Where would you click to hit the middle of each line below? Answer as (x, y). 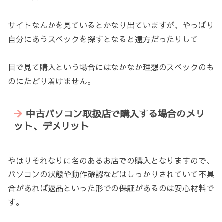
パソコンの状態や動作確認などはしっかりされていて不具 (111, 174)
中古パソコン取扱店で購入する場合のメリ (115, 114)
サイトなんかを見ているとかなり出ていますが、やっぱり (111, 25)
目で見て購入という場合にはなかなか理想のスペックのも (111, 67)
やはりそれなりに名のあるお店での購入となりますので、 (111, 160)
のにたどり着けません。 (52, 81)
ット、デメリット (51, 126)
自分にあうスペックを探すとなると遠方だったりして (103, 39)
